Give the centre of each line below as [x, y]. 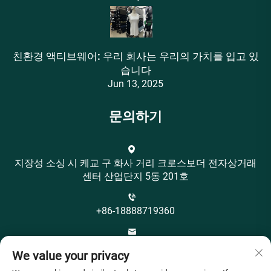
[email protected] [135, 246]
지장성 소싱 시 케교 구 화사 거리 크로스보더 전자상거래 [135, 163]
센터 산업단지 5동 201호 [135, 177]
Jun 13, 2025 [135, 84]
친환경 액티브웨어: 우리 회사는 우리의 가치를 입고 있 [135, 57]
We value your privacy [70, 256]
